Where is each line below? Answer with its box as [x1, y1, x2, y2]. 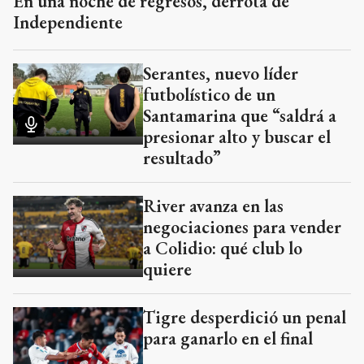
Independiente [13, 10, 123, 34]
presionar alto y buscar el [143, 124, 331, 149]
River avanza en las [143, 193, 284, 218]
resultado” [143, 145, 221, 170]
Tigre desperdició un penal [143, 305, 346, 329]
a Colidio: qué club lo [143, 236, 302, 260]
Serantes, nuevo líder [143, 61, 298, 85]
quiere [143, 257, 192, 281]
